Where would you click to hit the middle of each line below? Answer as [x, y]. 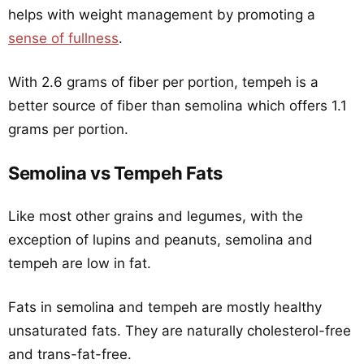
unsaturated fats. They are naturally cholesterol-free [180, 331]
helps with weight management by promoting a [162, 15]
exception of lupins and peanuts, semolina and [160, 240]
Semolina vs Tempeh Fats [115, 173]
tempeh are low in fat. [80, 263]
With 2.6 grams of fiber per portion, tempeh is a [163, 82]
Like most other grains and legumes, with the [156, 216]
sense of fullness [63, 38]
